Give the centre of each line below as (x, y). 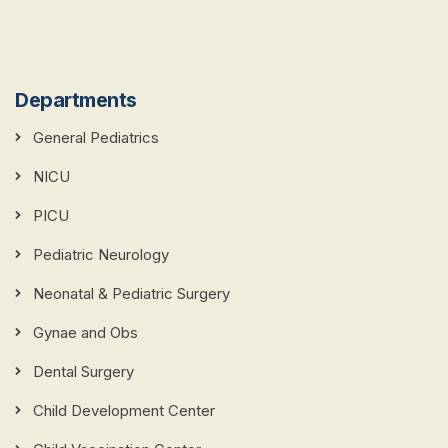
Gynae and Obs (85, 333)
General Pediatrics (96, 138)
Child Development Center (124, 411)
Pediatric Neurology (101, 255)
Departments (76, 100)
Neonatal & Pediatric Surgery (131, 294)
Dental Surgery (83, 372)
